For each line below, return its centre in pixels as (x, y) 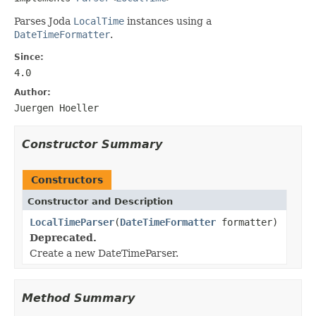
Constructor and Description (100, 201)
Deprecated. (63, 237)
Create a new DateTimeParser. (104, 253)
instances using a (168, 21)
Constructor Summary (92, 144)
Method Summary (78, 298)
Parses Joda (44, 21)
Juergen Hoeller (56, 108)
